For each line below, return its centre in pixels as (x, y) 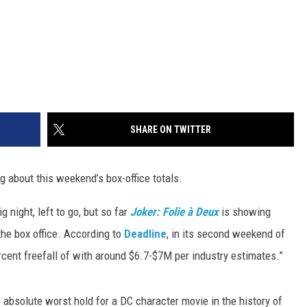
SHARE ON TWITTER (171, 130)
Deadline (145, 234)
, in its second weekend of (226, 234)
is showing (246, 212)
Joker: (146, 212)
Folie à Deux (191, 212)
